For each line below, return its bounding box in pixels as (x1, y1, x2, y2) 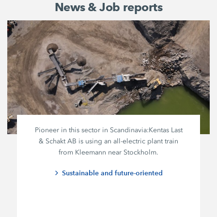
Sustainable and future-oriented (62, 169, 163, 178)
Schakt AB (46, 137, 77, 146)
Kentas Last (148, 126, 183, 135)
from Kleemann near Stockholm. (59, 148, 159, 157)
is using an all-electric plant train (77, 137, 179, 146)
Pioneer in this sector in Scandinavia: (34, 126, 149, 135)
